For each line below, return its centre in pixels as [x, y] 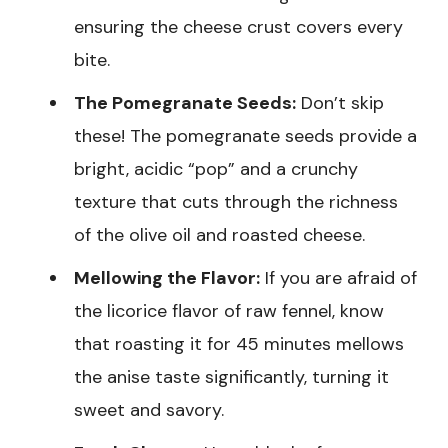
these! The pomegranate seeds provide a [245, 136]
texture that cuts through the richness [236, 202]
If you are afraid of [338, 278]
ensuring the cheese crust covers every [238, 27]
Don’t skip [340, 103]
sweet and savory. [149, 410]
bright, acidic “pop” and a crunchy [216, 169]
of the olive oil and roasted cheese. [219, 235]
